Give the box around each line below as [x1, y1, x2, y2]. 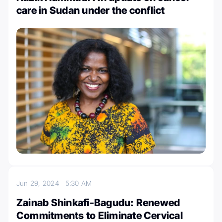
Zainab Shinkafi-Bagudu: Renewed [16, 197, 180, 209]
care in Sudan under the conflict [16, 4, 165, 16]
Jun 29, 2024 [16, 179, 65, 188]
